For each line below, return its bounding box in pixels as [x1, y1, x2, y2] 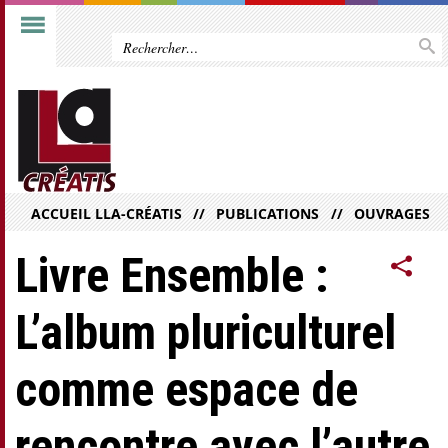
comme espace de [15, 361, 358, 419]
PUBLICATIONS [216, 204, 320, 224]
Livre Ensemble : [15, 247, 328, 305]
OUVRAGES [353, 204, 430, 224]
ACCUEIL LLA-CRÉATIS [31, 204, 182, 224]
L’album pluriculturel [15, 304, 396, 362]
